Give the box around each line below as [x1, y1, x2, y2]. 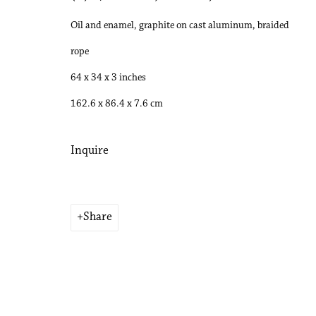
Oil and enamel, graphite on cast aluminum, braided [71, 20, 289, 31]
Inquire [71, 144, 109, 157]
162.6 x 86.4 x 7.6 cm [71, 98, 163, 109]
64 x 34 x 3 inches [71, 72, 146, 83]
